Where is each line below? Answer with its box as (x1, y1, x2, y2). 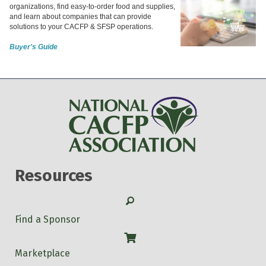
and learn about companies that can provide (9, 12, 151, 21)
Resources (15, 165, 93, 185)
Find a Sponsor (15, 213, 80, 225)
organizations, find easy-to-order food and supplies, (9, 2, 175, 11)
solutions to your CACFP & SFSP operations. (9, 22, 153, 31)
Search (125, 194, 156, 205)
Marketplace (15, 247, 70, 259)
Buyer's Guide (9, 42, 58, 51)
